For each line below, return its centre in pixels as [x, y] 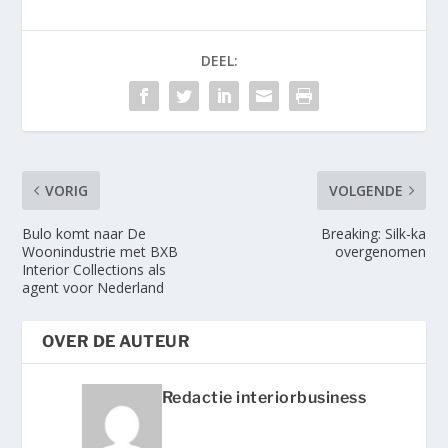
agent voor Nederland [93, 287]
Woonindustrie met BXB [100, 251]
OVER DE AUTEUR [116, 341]
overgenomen [380, 251]
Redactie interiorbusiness [264, 397]
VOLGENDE [365, 190]
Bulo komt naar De [84, 233]
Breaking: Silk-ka [373, 233]
